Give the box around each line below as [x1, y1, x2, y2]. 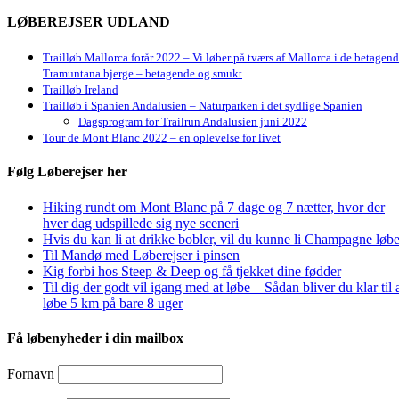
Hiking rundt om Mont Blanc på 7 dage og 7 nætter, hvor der [43, 199, 385, 215]
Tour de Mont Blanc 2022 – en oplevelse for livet [43, 130, 281, 144]
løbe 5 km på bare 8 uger [43, 295, 183, 311]
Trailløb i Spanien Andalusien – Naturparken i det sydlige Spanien [43, 98, 362, 112]
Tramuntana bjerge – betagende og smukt [43, 66, 242, 80]
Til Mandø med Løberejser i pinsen [43, 247, 240, 263]
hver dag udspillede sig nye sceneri [43, 215, 239, 231]
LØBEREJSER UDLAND [7, 13, 170, 29]
